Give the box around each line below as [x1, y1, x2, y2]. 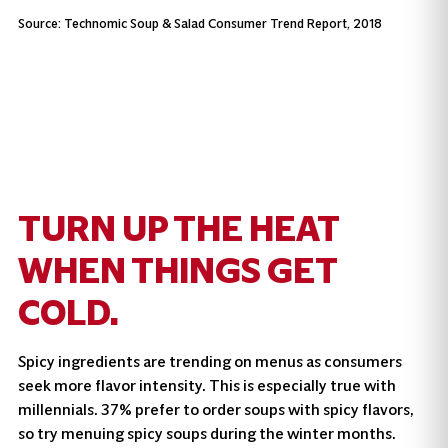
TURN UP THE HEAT [17, 208, 339, 251]
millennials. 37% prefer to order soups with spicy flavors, [17, 400, 414, 420]
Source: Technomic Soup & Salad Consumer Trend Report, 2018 [17, 16, 382, 32]
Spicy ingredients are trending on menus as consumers [17, 352, 402, 372]
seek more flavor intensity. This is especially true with [17, 376, 396, 396]
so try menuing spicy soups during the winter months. [17, 424, 396, 444]
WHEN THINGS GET [17, 250, 337, 293]
